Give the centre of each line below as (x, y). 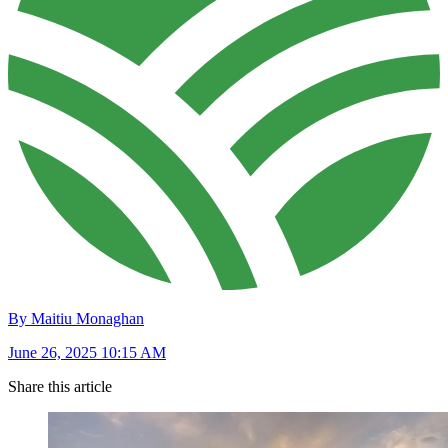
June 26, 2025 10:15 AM (87, 353)
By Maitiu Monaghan (76, 319)
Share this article (60, 387)
